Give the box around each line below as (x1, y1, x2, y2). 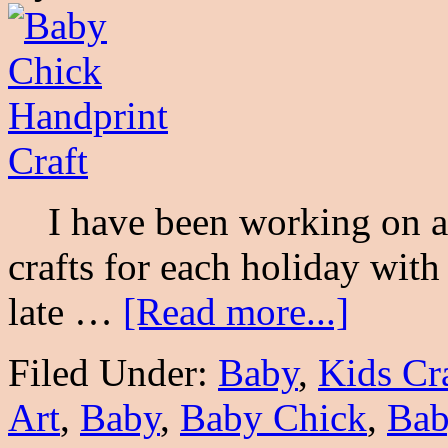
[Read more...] (123, 289, 349, 333)
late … (8, 289, 123, 333)
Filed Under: (8, 350, 218, 394)
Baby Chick (180, 395, 367, 439)
